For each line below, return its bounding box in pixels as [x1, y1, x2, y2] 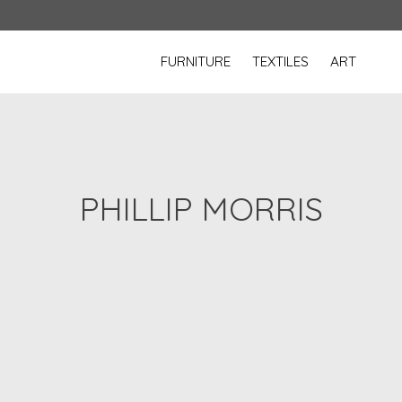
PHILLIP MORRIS [79, 188, 323, 229]
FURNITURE [161, 53, 232, 71]
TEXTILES [252, 53, 310, 71]
